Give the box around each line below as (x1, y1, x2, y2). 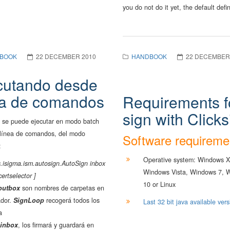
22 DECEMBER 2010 (36, 51, 96, 61)
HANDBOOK (131, 51, 167, 61)
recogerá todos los (46, 195, 100, 205)
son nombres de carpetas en (22, 183, 104, 193)
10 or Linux (143, 179, 176, 189)
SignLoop (13, 195, 46, 205)
